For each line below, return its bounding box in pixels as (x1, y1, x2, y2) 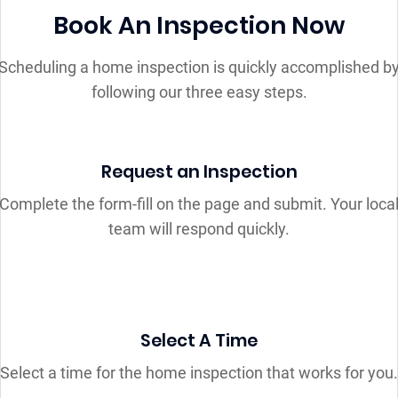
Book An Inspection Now (53, 9, 345, 43)
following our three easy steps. (91, 83, 307, 102)
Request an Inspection (100, 160, 298, 185)
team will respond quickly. (108, 219, 290, 239)
